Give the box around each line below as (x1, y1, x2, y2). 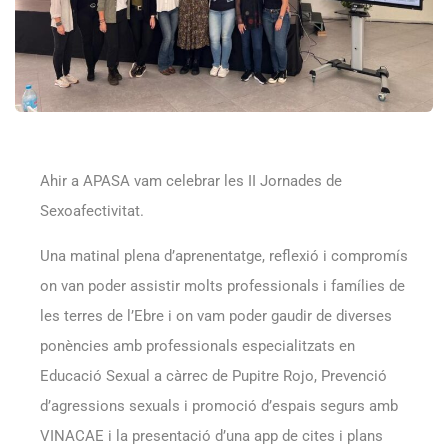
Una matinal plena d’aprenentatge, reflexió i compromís (40, 246, 408, 265)
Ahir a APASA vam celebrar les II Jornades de (40, 171, 342, 190)
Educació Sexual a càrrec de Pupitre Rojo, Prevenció (40, 366, 387, 385)
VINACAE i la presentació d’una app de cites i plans (40, 426, 383, 445)
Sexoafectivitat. (40, 201, 144, 220)
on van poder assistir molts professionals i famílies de (40, 276, 405, 295)
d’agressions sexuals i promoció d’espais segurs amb (40, 396, 398, 415)
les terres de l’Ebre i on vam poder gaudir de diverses (40, 306, 392, 325)
